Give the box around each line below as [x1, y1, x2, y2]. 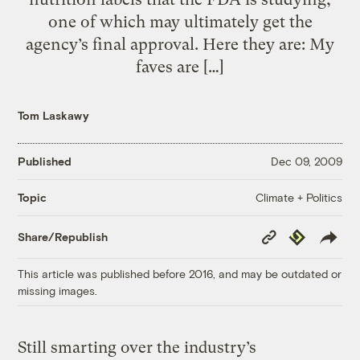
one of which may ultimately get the [47, 11, 313, 31]
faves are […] [136, 56, 224, 76]
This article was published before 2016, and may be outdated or [18, 266, 342, 280]
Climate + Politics [255, 190, 342, 204]
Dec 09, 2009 [270, 154, 342, 169]
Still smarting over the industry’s [18, 337, 257, 357]
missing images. [18, 283, 98, 297]
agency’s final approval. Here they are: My [26, 34, 334, 54]
